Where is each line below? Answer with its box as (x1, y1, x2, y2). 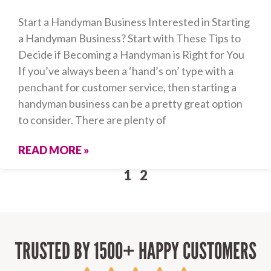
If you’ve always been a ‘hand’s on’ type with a (18, 64, 233, 78)
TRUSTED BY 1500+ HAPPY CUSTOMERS (15, 237, 256, 266)
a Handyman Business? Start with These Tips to (18, 31, 241, 45)
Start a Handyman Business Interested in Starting (18, 15, 250, 29)
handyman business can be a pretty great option (18, 97, 243, 111)
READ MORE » (18, 143, 89, 157)
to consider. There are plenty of (18, 113, 166, 127)
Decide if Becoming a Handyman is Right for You (18, 48, 244, 62)
